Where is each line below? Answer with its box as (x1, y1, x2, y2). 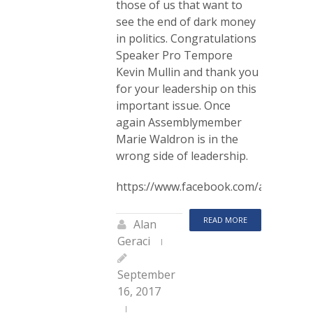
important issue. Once (116, 97, 231, 113)
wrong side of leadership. (116, 147, 248, 163)
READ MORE (203, 214, 247, 225)
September (117, 266, 175, 282)
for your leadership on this (116, 80, 256, 96)
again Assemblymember (116, 114, 242, 130)
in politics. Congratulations (116, 30, 256, 46)
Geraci (117, 233, 150, 249)
